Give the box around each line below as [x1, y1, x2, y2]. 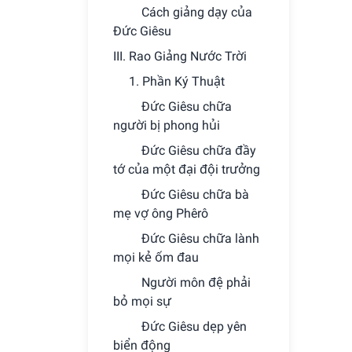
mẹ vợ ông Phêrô [113, 206, 208, 221]
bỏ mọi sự [113, 294, 171, 309]
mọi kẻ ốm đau [113, 250, 199, 265]
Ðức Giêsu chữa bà [141, 187, 249, 202]
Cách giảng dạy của [141, 5, 252, 20]
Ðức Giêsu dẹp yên [141, 319, 247, 334]
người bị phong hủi [113, 118, 220, 133]
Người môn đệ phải [141, 275, 251, 290]
